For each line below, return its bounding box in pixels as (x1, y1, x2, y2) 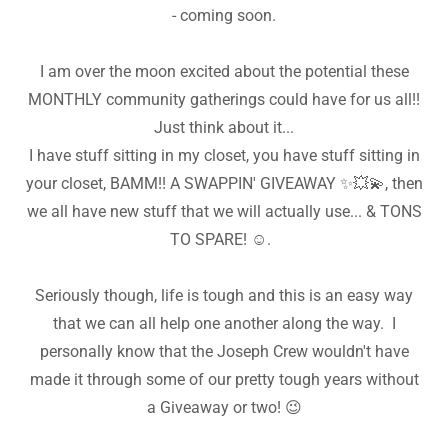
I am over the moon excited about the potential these (39, 62, 409, 82)
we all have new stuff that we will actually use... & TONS (26, 202, 422, 222)
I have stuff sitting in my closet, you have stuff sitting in (28, 146, 420, 166)
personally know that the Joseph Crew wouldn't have (39, 342, 409, 362)
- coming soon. (172, 6, 276, 26)
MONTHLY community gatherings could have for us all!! (28, 90, 420, 110)
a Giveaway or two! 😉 (146, 398, 302, 418)
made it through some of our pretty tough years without (29, 370, 419, 390)
